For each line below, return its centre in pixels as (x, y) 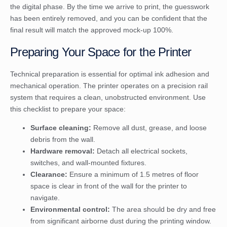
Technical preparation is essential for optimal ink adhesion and (110, 74)
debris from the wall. (63, 140)
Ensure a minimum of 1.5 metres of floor (133, 175)
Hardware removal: (63, 151)
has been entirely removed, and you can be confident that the (109, 18)
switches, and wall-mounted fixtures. (88, 163)
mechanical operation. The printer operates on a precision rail (109, 85)
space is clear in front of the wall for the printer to (109, 186)
